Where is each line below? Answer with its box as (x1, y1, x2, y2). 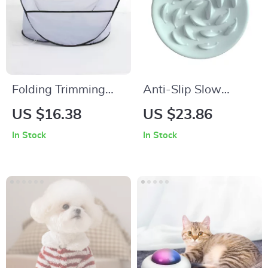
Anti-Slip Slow (143, 84, 221, 96)
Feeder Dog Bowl (143, 102, 237, 114)
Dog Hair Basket (12, 102, 100, 114)
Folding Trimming (12, 84, 105, 96)
